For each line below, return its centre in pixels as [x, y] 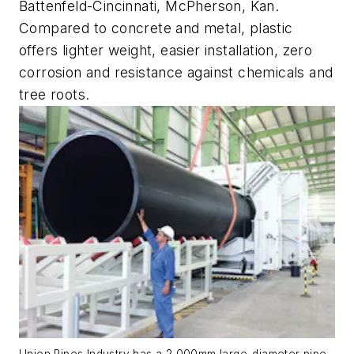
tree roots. [55, 94]
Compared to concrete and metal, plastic [156, 28]
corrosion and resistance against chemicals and [176, 72]
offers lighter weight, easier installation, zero [166, 50]
